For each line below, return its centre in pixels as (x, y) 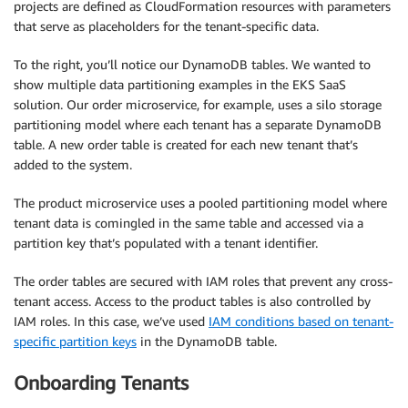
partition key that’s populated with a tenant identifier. (166, 243)
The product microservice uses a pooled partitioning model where (200, 203)
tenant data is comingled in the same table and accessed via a (189, 223)
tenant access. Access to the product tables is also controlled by (192, 301)
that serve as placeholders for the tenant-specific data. (166, 26)
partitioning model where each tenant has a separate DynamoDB (198, 125)
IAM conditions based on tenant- (301, 321)
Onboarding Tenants (101, 382)
